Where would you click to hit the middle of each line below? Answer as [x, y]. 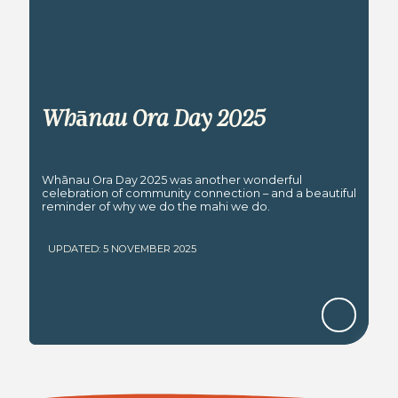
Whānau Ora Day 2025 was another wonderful [171, 180]
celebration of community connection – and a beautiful [199, 194]
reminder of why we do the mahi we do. [155, 207]
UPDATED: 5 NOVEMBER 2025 [122, 248]
